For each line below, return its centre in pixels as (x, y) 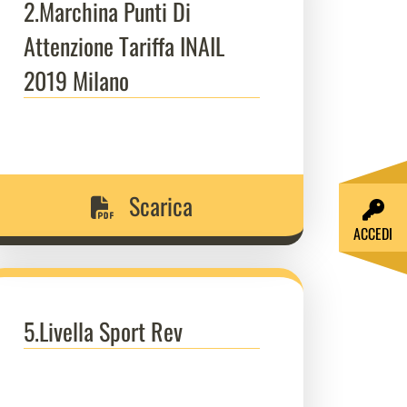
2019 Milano (76, 80)
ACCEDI (373, 234)
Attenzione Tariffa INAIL (124, 45)
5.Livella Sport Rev (103, 331)
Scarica (158, 205)
